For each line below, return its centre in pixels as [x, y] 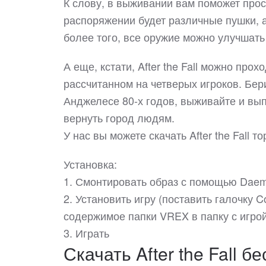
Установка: [90, 164]
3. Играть [86, 232]
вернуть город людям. [119, 117]
